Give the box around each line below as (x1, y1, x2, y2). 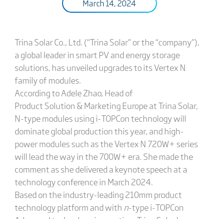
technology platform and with (14, 201, 124, 213)
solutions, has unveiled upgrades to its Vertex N (14, 61, 186, 73)
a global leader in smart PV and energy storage (14, 48, 180, 61)
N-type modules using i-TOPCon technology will (14, 112, 186, 124)
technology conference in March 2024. (14, 175, 153, 188)
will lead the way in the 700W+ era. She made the (14, 150, 193, 162)
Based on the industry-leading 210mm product (14, 188, 182, 200)
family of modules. (14, 74, 81, 86)
